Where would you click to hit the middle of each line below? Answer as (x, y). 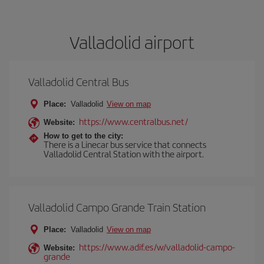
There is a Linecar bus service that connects (125, 144)
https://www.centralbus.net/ (133, 121)
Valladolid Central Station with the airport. (124, 154)
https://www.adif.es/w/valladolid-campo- (157, 247)
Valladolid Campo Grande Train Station (117, 207)
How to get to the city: (83, 136)
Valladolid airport (132, 42)
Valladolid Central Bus (79, 82)
